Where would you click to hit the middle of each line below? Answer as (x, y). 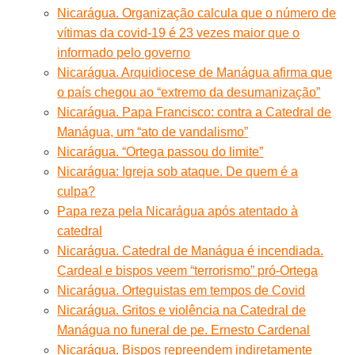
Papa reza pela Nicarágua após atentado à (178, 211)
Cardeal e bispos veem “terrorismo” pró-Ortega (188, 270)
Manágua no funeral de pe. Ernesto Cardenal (184, 330)
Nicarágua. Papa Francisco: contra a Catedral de (195, 112)
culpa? (76, 191)
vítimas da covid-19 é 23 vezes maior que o (179, 32)
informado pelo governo (124, 52)
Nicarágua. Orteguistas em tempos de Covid (181, 290)
